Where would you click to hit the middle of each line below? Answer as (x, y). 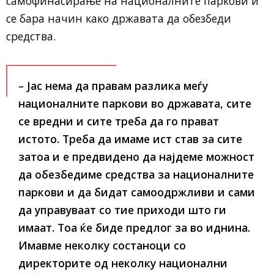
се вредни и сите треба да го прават (119, 121)
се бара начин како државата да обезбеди (119, 18)
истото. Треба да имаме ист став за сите (130, 139)
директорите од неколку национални (123, 263)
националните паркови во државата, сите (135, 103)
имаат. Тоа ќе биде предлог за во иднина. (134, 228)
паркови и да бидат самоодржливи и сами (137, 192)
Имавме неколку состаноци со (102, 245)
